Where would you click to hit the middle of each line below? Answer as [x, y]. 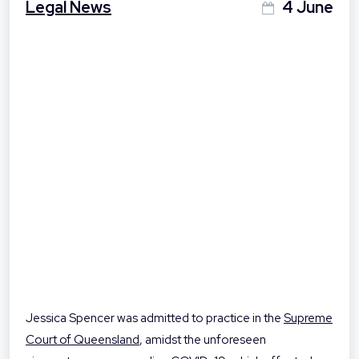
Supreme [308, 319]
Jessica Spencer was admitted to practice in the [155, 319]
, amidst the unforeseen [203, 340]
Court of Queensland [83, 340]
